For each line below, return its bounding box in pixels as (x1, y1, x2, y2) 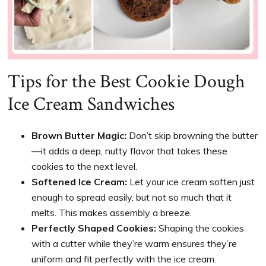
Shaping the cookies (156, 222, 245, 235)
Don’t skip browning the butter (126, 129, 258, 142)
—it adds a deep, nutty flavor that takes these (31, 145, 228, 157)
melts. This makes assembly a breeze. (31, 207, 192, 219)
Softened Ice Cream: (31, 176, 128, 188)
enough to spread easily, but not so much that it (31, 191, 232, 204)
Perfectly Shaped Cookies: (31, 222, 157, 235)
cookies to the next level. (31, 160, 138, 173)
